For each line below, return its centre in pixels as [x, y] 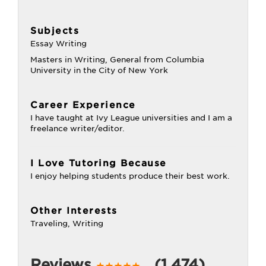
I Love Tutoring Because [99, 163]
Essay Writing [58, 44]
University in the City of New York [99, 70]
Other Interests [74, 211]
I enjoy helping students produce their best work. [130, 176]
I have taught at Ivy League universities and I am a [131, 118]
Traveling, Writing [67, 224]
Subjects [55, 31]
